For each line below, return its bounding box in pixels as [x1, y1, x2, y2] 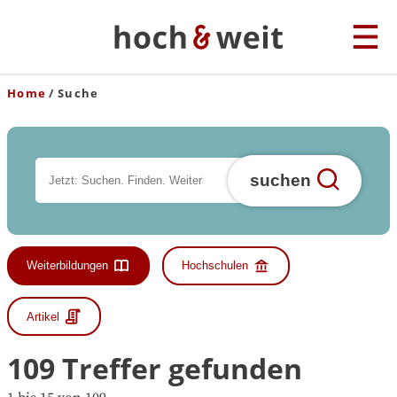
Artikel [27, 309, 59, 323]
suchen [250, 170, 312, 190]
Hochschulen [181, 259, 248, 273]
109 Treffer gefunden [7, 349, 302, 388]
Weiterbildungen [27, 259, 108, 273]
